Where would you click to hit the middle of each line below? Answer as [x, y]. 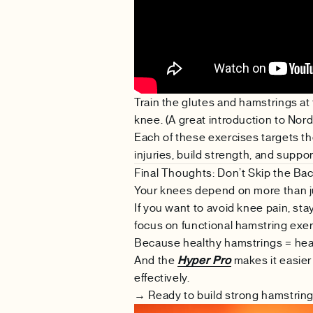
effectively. [162, 277]
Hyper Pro [204, 260]
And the [156, 260]
